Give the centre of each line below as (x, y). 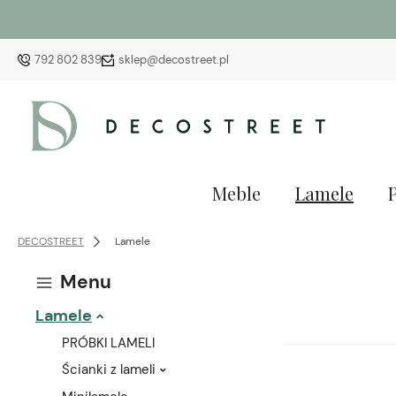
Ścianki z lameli (109, 370)
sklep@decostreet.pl (174, 59)
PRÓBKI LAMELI (108, 343)
